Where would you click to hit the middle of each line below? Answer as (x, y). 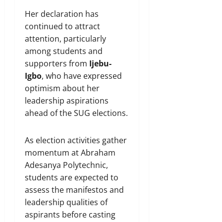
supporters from (57, 63)
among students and (64, 51)
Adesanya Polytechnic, (66, 165)
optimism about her (62, 88)
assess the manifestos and (74, 190)
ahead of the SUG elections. (76, 113)
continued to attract (62, 26)
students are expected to (72, 177)
